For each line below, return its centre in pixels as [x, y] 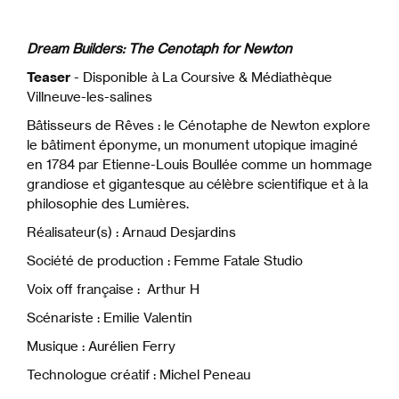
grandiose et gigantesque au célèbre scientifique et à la [197, 184]
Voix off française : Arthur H [113, 289]
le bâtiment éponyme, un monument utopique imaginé [192, 145]
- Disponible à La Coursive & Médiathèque [201, 77]
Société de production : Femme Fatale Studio [165, 261]
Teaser [49, 77]
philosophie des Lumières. [108, 204]
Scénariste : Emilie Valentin [110, 318]
